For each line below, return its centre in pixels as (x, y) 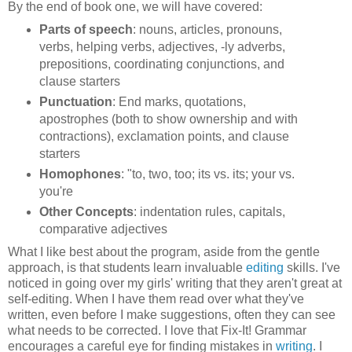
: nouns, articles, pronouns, (207, 29)
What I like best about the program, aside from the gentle (164, 251)
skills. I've (312, 267)
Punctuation (75, 101)
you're (56, 191)
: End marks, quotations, (179, 101)
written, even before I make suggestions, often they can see (172, 314)
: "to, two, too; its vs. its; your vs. (207, 174)
